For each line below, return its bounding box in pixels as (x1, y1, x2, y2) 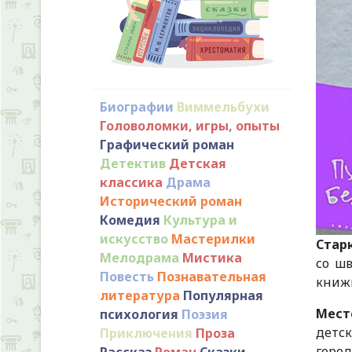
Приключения (100, 324, 192, 342)
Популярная (183, 286, 263, 304)
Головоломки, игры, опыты (100, 116, 280, 134)
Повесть (100, 267, 154, 285)
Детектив (100, 154, 166, 172)
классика (100, 173, 163, 191)
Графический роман (100, 135, 234, 153)
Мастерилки (171, 229, 255, 247)
